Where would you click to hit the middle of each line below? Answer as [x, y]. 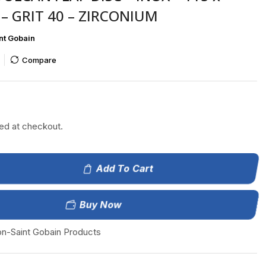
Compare [39, 60]
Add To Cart [125, 169]
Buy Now [101, 205]
